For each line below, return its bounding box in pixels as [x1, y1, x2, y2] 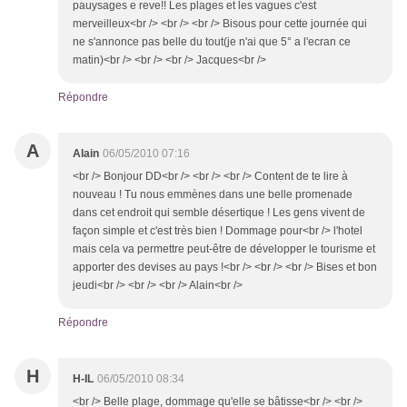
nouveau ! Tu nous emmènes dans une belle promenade [73, 188, 352, 202]
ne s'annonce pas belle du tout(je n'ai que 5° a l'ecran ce [73, 35, 351, 49]
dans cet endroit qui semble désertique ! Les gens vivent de [73, 206, 365, 220]
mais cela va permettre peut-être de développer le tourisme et [73, 243, 375, 256]
